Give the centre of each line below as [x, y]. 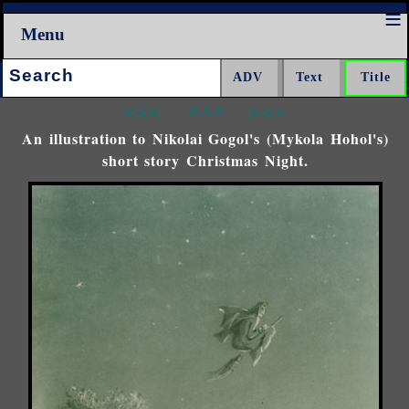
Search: [23, 68]
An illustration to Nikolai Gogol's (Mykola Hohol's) [205, 138]
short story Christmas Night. [205, 160]
